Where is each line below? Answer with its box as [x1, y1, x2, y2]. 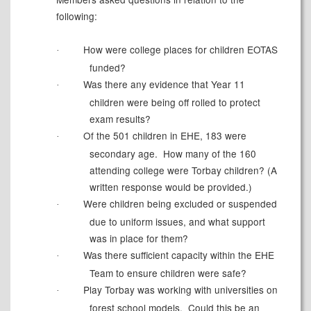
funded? [89, 60, 126, 75]
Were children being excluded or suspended [80, 196, 277, 211]
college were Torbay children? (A [130, 163, 277, 178]
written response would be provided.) [89, 180, 252, 194]
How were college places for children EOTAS [80, 42, 278, 57]
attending [89, 163, 131, 178]
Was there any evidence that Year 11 [80, 77, 245, 92]
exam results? [89, 112, 151, 126]
